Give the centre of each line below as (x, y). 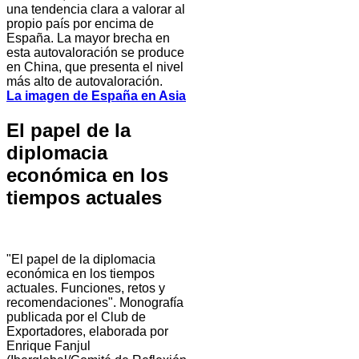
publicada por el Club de (76, 317)
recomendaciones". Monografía (95, 302)
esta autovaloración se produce (95, 52)
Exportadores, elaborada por (87, 331)
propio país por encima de (80, 23)
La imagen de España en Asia (96, 95)
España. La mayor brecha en (88, 38)
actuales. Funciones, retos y (86, 288)
